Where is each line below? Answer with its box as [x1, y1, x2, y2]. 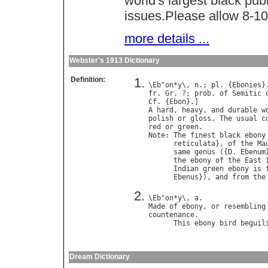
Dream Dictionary [69, 252, 130, 261]
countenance [148, 211, 194, 220]
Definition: [71, 75, 105, 84]
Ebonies [232, 81, 261, 90]
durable [228, 106, 257, 115]
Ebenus [173, 173, 199, 182]
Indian [173, 165, 199, 173]
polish [148, 114, 173, 123]
